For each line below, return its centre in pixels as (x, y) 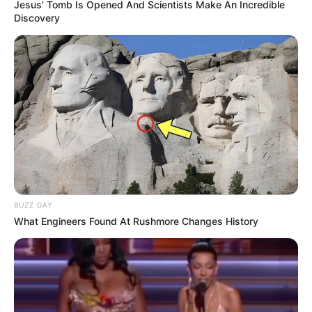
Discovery (37, 18)
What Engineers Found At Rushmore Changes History (136, 221)
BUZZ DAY (33, 204)
